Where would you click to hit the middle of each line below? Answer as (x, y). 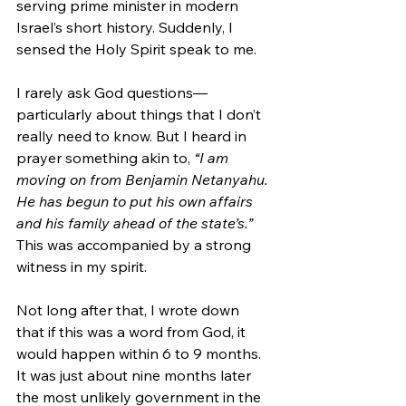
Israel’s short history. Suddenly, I (126, 27)
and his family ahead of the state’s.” (135, 222)
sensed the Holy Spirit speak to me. (138, 48)
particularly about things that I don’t (140, 114)
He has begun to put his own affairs (136, 201)
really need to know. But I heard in (133, 135)
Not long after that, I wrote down (130, 309)
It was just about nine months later (135, 375)
